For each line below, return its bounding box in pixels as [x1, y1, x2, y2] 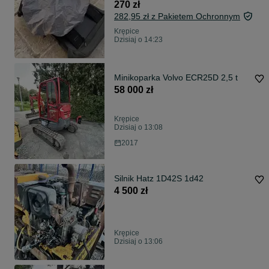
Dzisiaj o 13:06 [114, 237, 163, 246]
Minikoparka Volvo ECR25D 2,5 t [114, 73, 238, 83]
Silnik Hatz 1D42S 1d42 [184, 174, 204, 184]
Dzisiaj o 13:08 [114, 123, 163, 132]
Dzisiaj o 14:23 [114, 35, 163, 44]
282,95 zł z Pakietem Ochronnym [114, 11, 240, 22]
